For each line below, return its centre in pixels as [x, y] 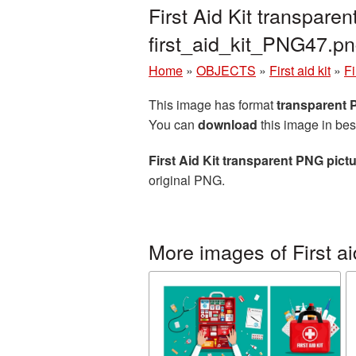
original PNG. [187, 180]
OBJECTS [226, 70]
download [228, 124]
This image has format [213, 104]
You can [173, 124]
